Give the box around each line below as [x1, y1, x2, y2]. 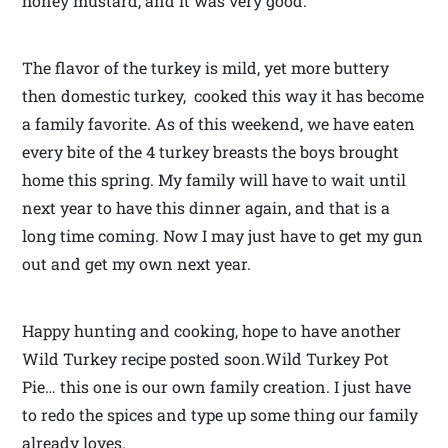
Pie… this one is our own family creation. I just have [22, 376, 412, 398]
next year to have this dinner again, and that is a [22, 197, 391, 219]
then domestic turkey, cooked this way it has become [22, 85, 425, 107]
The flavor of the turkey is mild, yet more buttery [22, 57, 390, 79]
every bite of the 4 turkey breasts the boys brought [22, 141, 400, 163]
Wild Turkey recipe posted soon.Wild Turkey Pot [22, 348, 390, 370]
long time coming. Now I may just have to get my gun [22, 225, 424, 247]
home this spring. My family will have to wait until [22, 169, 407, 191]
